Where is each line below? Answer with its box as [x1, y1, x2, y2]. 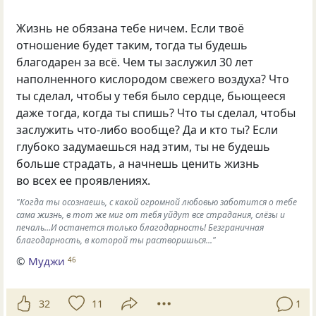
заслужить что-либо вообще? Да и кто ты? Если [16, 122, 279, 138]
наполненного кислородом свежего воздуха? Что [16, 71, 290, 87]
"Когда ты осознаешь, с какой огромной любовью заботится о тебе [16, 195, 298, 208]
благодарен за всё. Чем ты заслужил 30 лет [16, 54, 254, 71]
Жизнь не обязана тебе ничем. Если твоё [16, 20, 245, 37]
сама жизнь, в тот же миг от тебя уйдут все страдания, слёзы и [16, 208, 286, 221]
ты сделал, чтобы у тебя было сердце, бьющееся [16, 88, 286, 104]
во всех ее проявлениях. [16, 173, 151, 189]
